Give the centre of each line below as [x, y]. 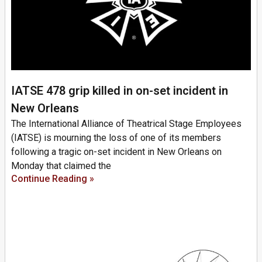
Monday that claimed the [61, 166]
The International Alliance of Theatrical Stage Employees [126, 124]
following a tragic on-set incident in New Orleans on [116, 152]
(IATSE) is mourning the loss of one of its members [116, 138]
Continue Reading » [53, 179]
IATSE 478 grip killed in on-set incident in [120, 91]
